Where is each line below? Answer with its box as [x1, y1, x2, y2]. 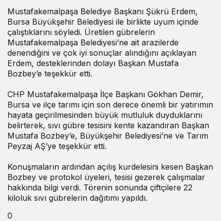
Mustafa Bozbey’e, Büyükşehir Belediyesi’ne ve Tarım [7, 130, 208, 141]
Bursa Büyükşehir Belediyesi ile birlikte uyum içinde [7, 16, 198, 27]
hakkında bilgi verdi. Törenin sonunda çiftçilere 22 [7, 182, 192, 192]
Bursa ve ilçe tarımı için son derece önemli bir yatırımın [7, 99, 213, 110]
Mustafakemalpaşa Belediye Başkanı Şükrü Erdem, [7, 6, 198, 16]
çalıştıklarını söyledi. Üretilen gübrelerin [7, 27, 155, 37]
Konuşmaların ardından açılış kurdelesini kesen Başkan [7, 161, 213, 172]
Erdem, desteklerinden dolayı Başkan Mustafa [7, 58, 179, 68]
